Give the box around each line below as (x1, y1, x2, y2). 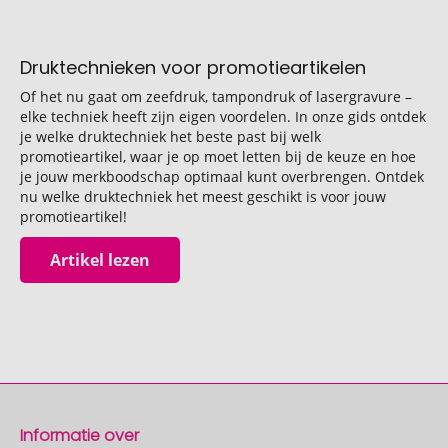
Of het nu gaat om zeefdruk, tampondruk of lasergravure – (20, 87, 412, 106)
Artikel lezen (50, 249, 150, 271)
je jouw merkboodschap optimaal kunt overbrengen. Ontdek (20, 167, 424, 186)
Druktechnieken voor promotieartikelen (20, 55, 366, 80)
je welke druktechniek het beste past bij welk (20, 127, 321, 146)
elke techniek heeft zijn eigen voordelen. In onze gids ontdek (20, 107, 426, 126)
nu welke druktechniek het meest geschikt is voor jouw (20, 187, 386, 206)
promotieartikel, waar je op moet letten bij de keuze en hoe (20, 147, 416, 166)
